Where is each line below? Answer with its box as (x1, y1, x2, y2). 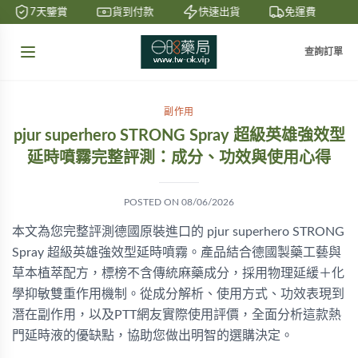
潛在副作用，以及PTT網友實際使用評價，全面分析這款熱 (12, 308, 341, 321)
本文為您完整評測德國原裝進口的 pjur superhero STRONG (12, 225, 344, 238)
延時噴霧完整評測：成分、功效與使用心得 (27, 150, 331, 166)
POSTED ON (124, 197, 181, 207)
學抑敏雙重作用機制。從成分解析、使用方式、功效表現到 (12, 288, 344, 300)
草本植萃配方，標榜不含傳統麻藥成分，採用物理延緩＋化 (12, 267, 344, 280)
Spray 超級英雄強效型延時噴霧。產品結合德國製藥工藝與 (12, 246, 341, 259)
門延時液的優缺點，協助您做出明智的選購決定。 (12, 329, 293, 342)
